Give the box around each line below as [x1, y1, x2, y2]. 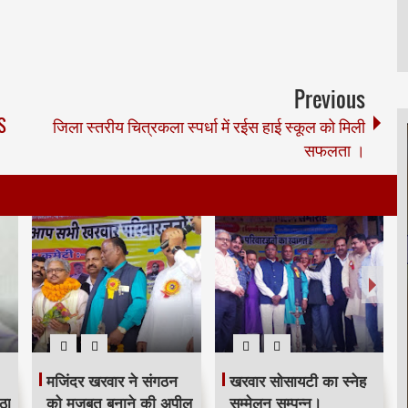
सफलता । [304, 137, 366, 161]
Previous [294, 83, 366, 114]
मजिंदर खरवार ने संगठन [46, 372, 178, 390]
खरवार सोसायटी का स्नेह [229, 372, 366, 390]
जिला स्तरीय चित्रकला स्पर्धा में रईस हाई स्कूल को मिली [53, 113, 366, 138]
